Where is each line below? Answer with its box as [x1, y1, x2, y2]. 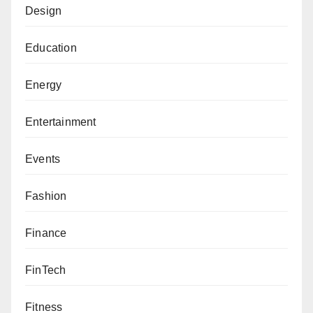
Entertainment [25, 115, 96, 128]
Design [25, 4, 62, 17]
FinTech [25, 263, 66, 276]
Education [25, 41, 77, 54]
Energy [25, 78, 62, 91]
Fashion [25, 189, 67, 202]
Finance [25, 226, 67, 239]
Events [25, 152, 61, 165]
